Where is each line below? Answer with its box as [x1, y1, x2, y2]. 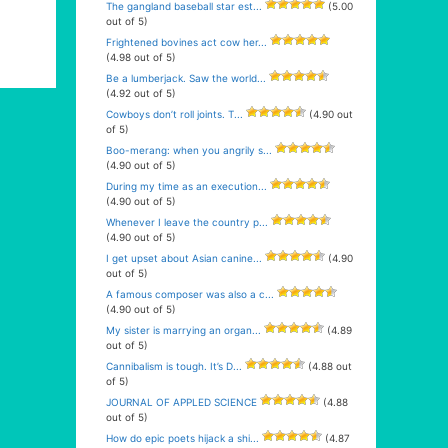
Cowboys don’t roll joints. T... [106, 108, 243, 120]
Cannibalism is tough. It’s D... [106, 360, 242, 372]
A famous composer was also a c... [106, 288, 274, 300]
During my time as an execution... [106, 180, 267, 192]
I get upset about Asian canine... [106, 252, 262, 264]
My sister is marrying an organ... [106, 324, 261, 336]
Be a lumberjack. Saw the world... [106, 72, 266, 84]
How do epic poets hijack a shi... [106, 432, 259, 444]
